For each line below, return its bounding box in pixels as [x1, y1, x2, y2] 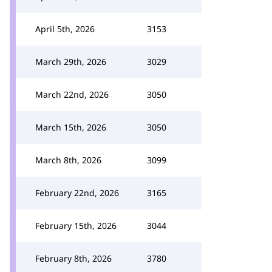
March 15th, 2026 [35, 121, 106, 133]
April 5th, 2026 [35, 23, 95, 35]
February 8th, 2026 [35, 253, 112, 264]
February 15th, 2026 [35, 220, 117, 231]
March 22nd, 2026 [35, 89, 109, 100]
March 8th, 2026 [35, 154, 101, 166]
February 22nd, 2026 [35, 187, 119, 199]
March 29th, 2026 [35, 56, 106, 67]
